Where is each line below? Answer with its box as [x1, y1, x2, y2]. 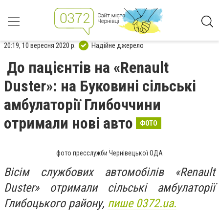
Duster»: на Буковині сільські [4, 77, 196, 95]
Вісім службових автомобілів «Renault [4, 165, 215, 179]
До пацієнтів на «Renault [7, 58, 169, 77]
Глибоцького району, [4, 197, 108, 210]
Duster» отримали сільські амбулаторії [4, 181, 215, 195]
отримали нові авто [4, 114, 133, 132]
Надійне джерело [91, 41, 144, 50]
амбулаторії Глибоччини [4, 95, 161, 114]
